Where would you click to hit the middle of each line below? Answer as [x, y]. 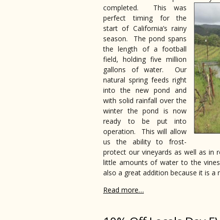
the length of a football [145, 49]
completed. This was [145, 8]
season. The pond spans [145, 39]
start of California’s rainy [145, 28]
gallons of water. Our [145, 70]
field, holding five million [145, 59]
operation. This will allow [145, 132]
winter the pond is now [145, 111]
